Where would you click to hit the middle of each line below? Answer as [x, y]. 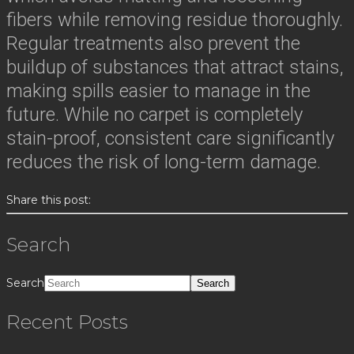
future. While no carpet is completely [154, 114]
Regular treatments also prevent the [153, 43]
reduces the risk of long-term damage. [164, 162]
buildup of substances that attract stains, [175, 67]
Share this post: [49, 200]
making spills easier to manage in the [158, 90]
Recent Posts [67, 322]
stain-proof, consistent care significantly [170, 138]
